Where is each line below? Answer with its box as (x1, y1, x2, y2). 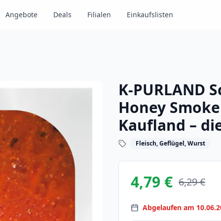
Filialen (87, 10, 111, 19)
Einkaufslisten (127, 10, 173, 19)
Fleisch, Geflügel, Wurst (136, 139, 205, 147)
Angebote (5, 10, 37, 19)
